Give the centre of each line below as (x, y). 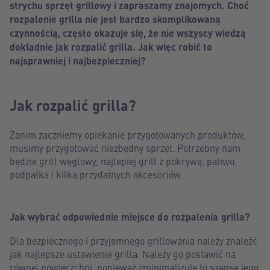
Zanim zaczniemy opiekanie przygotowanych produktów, (127, 134)
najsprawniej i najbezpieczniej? (77, 61)
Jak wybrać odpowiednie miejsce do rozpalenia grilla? (130, 217)
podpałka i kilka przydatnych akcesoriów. (96, 174)
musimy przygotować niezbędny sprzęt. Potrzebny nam (125, 148)
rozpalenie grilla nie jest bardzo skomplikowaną (115, 19)
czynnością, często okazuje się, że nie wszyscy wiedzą (128, 33)
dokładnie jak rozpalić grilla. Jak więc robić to (111, 47)
